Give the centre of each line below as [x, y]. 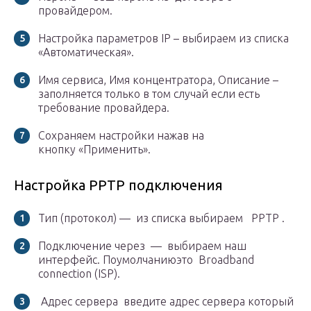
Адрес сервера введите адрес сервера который [166, 302]
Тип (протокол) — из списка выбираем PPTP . [161, 218]
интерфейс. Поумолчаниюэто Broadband [146, 260]
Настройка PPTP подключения [118, 185]
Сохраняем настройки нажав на [121, 136]
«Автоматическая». [86, 52]
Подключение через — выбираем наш [142, 246]
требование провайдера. [104, 108]
